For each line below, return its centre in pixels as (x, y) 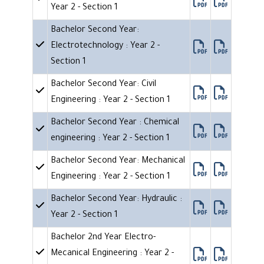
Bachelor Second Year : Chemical (115, 123)
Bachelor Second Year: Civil (103, 85)
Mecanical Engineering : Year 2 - (112, 254)
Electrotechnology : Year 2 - (105, 47)
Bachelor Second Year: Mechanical (118, 162)
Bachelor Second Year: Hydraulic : (116, 200)
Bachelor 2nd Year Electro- (103, 238)
